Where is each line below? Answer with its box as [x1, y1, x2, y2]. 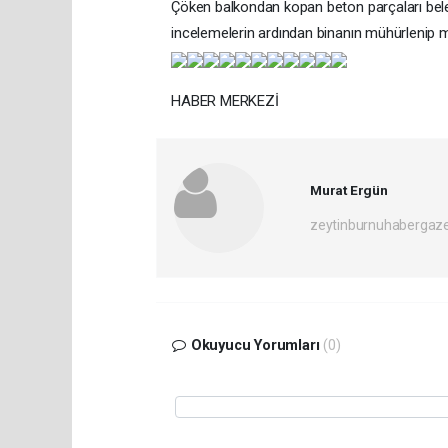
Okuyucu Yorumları [186, 336, 324, 354]
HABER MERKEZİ [171, 91, 279, 110]
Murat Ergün [309, 181, 388, 198]
